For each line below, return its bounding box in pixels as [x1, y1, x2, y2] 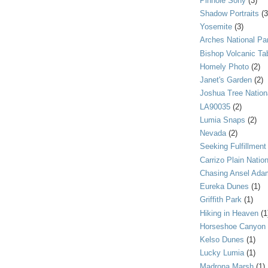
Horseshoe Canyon [200, 221, 266, 231]
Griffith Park [200, 195, 242, 205]
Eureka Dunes [200, 182, 249, 191]
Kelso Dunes [200, 235, 244, 245]
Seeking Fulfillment [200, 142, 266, 151]
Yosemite [200, 22, 232, 32]
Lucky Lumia [200, 248, 244, 258]
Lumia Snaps [200, 115, 245, 124]
